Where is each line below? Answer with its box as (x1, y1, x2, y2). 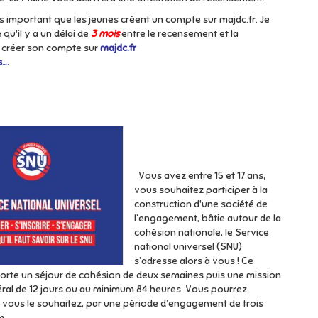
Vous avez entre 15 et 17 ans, (134, 170, 265, 182)
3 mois (91, 28, 119, 40)
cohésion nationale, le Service (134, 226, 269, 238)
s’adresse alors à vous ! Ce (134, 255, 253, 267)
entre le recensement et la (121, 28, 238, 40)
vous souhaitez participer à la (134, 184, 268, 196)
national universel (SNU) (134, 241, 242, 253)
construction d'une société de (134, 198, 268, 210)
